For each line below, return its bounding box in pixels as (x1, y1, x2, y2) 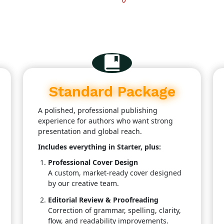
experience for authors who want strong (38, 116, 173, 125)
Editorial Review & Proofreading (48, 195, 158, 204)
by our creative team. (48, 178, 119, 188)
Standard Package (48, 83, 175, 100)
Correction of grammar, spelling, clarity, (48, 205, 181, 215)
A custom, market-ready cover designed (48, 168, 181, 177)
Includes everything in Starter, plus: (38, 142, 161, 151)
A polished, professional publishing (38, 105, 157, 115)
